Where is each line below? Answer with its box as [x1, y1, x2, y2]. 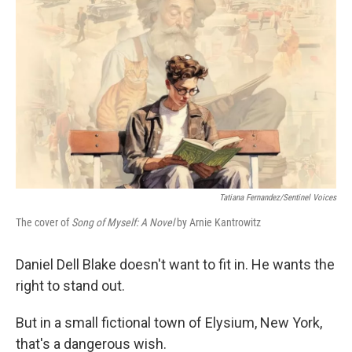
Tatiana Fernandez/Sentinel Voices [219, 192, 336, 203]
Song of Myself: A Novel [71, 216, 177, 229]
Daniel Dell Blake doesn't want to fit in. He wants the [16, 256, 335, 273]
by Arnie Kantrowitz [177, 216, 261, 229]
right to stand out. [16, 277, 125, 294]
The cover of [16, 216, 71, 229]
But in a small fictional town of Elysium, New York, [16, 314, 322, 331]
